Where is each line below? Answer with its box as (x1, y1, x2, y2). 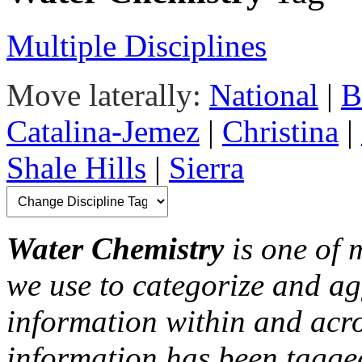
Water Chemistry (6, 231, 224, 267)
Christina (222, 114, 339, 149)
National (209, 78, 318, 113)
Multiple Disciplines (6, 28, 267, 64)
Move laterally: (6, 78, 201, 113)
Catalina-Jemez (6, 114, 200, 149)
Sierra (169, 150, 244, 186)
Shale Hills (6, 150, 146, 186)
